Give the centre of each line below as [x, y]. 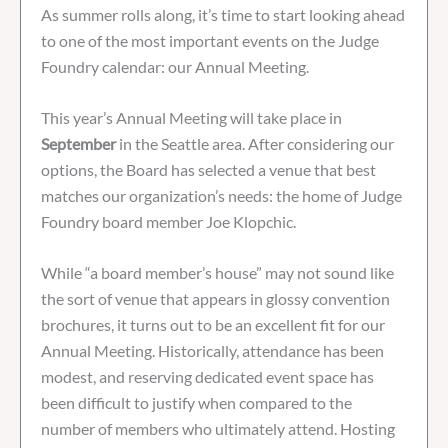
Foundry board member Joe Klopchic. [168, 221]
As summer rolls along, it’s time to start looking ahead [223, 14]
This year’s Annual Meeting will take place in [191, 117]
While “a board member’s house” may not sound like [217, 272]
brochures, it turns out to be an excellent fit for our [213, 324]
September [78, 143]
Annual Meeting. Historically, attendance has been [212, 350]
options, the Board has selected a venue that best [208, 169]
